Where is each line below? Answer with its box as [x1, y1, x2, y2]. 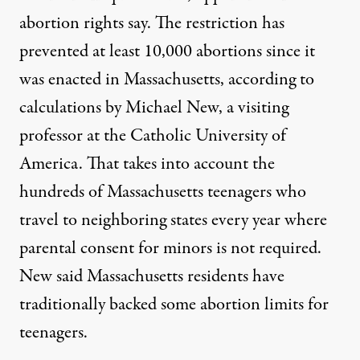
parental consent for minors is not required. [19, 235, 321, 262]
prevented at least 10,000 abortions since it [19, 39, 315, 65]
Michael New [125, 95, 219, 121]
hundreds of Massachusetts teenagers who [19, 179, 306, 206]
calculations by [19, 95, 121, 121]
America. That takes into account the [19, 151, 275, 178]
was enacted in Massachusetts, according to [19, 67, 314, 93]
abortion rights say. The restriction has [19, 10, 284, 37]
